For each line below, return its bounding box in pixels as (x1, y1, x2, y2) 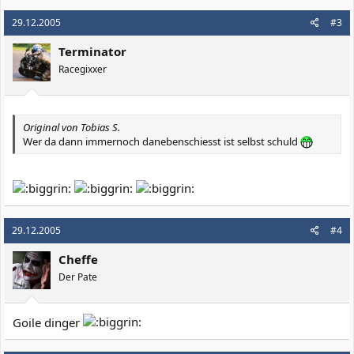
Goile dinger (13, 314, 83, 330)
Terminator (58, 43, 126, 59)
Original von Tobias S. (23, 120, 120, 135)
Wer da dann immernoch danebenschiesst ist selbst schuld (23, 134, 300, 149)
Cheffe (58, 250, 98, 267)
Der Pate (58, 269, 97, 284)
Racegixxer (58, 62, 107, 76)
